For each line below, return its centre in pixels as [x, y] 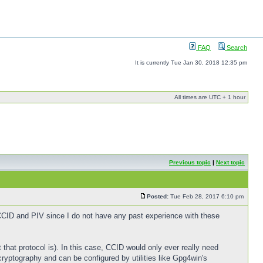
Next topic [230, 162]
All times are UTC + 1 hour [210, 97]
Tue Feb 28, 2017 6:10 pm [207, 196]
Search [236, 48]
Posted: [158, 196]
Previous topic [190, 162]
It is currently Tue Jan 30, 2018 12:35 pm [191, 63]
